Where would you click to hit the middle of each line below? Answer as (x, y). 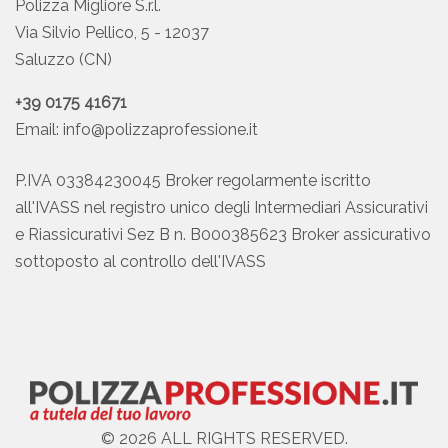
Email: (39, 129)
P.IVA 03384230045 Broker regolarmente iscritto (193, 180)
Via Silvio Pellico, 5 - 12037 (112, 32)
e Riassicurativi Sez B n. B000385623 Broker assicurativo (223, 234)
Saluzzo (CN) (63, 59)
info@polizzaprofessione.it (160, 129)
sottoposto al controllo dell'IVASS (140, 261)
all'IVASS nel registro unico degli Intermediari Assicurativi (221, 207)
